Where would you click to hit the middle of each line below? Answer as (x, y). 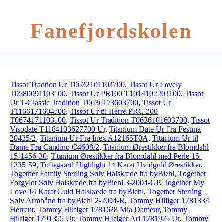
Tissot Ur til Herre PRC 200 (114, 111)
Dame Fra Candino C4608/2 (55, 147)
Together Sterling (175, 192)
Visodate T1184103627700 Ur (57, 129)
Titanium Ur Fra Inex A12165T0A (94, 138)
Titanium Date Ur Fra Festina (155, 129)
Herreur (22, 209)
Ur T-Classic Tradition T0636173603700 (74, 102)
